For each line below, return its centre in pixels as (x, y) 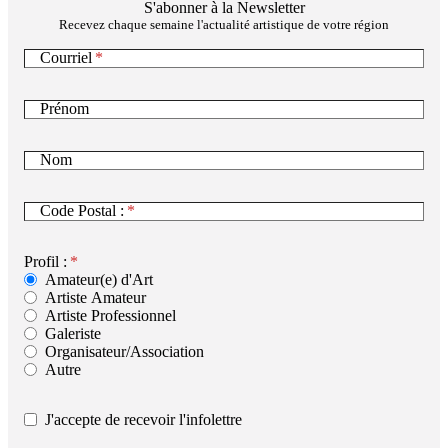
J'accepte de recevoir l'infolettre (143, 419)
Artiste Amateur (95, 297)
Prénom (64, 109)
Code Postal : (82, 211)
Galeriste (73, 333)
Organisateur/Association (124, 351)
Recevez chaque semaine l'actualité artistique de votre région (224, 24)
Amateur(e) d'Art (99, 279)
